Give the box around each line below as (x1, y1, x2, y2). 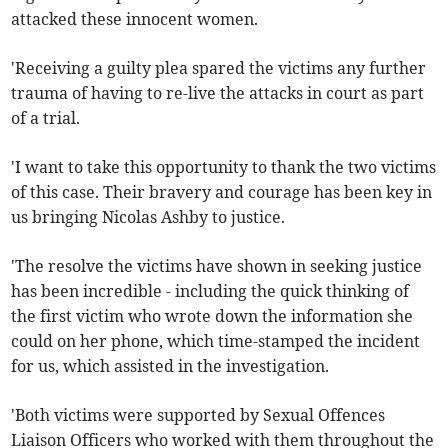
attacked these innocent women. (11, 9, 259, 30)
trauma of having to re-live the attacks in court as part (11, 83, 425, 104)
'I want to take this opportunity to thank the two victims (11, 157, 437, 178)
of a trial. (11, 108, 81, 129)
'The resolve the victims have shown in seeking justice (11, 256, 423, 277)
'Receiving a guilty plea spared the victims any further (11, 58, 427, 79)
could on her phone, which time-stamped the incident (11, 331, 421, 352)
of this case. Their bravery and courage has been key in (11, 182, 433, 203)
